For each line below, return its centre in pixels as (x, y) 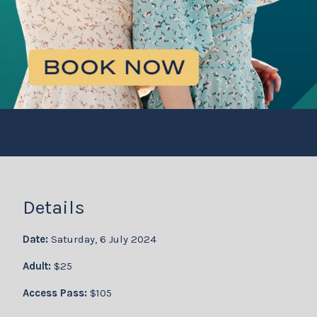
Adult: (38, 266)
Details (54, 207)
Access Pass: (56, 293)
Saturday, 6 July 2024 (104, 240)
